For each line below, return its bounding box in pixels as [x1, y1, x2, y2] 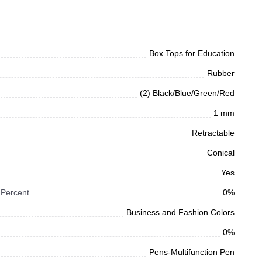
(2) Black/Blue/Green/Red [140, 88, 235, 98]
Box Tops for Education [149, 49, 235, 58]
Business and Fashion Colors [126, 208, 235, 218]
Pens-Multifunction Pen [149, 247, 235, 257]
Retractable [192, 128, 235, 138]
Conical [207, 148, 235, 158]
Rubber [207, 68, 235, 78]
